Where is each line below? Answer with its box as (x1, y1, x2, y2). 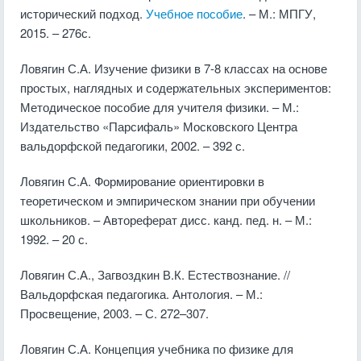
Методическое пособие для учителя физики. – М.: (20, 98, 299, 115)
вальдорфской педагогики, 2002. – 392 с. (20, 137, 245, 154)
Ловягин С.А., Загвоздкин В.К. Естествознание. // (20, 266, 290, 283)
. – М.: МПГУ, (243, 5, 316, 22)
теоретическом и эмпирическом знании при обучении (20, 192, 315, 209)
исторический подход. (20, 5, 146, 22)
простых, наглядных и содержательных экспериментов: (20, 79, 331, 96)
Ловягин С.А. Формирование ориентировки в (20, 172, 264, 189)
